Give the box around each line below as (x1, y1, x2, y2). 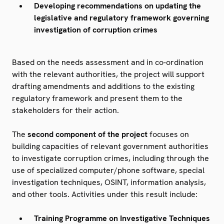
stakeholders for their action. (12, 104, 119, 115)
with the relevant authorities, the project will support (12, 68, 204, 79)
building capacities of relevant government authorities (12, 140, 208, 151)
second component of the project (27, 128, 147, 139)
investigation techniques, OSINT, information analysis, (12, 176, 206, 187)
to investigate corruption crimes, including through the (12, 152, 209, 163)
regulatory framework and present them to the (12, 92, 182, 103)
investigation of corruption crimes (34, 24, 157, 35)
